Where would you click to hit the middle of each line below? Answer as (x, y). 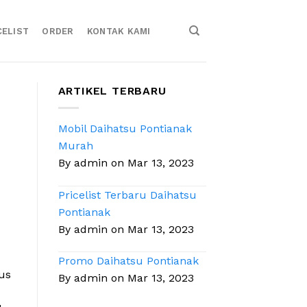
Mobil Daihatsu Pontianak (125, 128)
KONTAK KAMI (119, 31)
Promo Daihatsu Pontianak (128, 260)
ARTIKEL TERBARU (112, 91)
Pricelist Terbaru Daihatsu (127, 195)
